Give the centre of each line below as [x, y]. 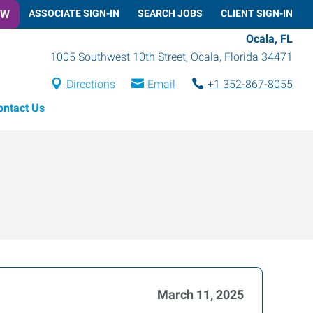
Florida [241, 57]
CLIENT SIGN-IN [257, 13]
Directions [90, 84]
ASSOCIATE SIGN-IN [74, 13]
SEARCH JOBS [170, 13]
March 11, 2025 [201, 294]
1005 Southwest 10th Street [118, 57]
